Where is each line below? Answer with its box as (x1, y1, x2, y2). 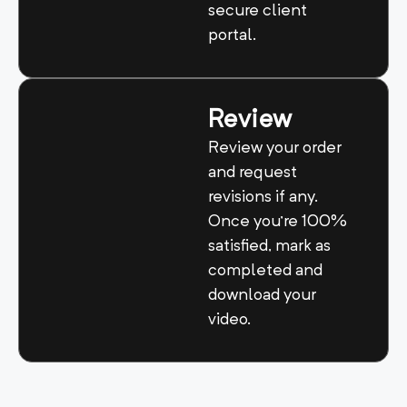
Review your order (207, 140, 342, 157)
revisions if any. (207, 189, 318, 206)
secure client (207, 3, 307, 20)
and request (207, 164, 297, 182)
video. (207, 312, 251, 329)
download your (207, 287, 316, 304)
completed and (207, 263, 323, 280)
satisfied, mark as (207, 238, 331, 255)
